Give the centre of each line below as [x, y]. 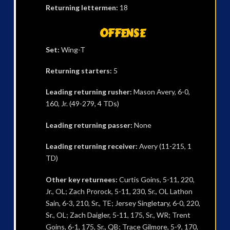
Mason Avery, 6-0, [161, 92]
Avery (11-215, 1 [164, 146]
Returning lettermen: [82, 8]
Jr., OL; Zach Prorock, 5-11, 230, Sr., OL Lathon [119, 191]
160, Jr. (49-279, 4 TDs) [82, 104]
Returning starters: [79, 71]
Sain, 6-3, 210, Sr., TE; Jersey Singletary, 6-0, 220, [123, 203]
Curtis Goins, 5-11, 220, [157, 179]
